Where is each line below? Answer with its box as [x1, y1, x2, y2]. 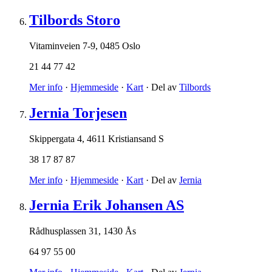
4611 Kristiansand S [87, 133, 164, 144]
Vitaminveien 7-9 [29, 40, 95, 51]
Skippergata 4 [29, 133, 82, 144]
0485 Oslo [100, 40, 140, 51]
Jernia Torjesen [29, 104, 127, 121]
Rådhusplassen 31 [29, 226, 98, 237]
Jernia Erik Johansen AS [29, 197, 184, 214]
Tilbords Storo [29, 12, 120, 28]
